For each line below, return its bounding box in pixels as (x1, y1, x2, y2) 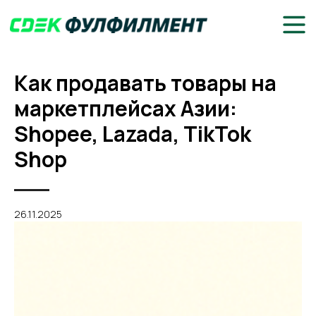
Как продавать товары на (14, 68, 276, 97)
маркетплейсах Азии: (14, 94, 237, 123)
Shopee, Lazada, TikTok (14, 119, 251, 148)
